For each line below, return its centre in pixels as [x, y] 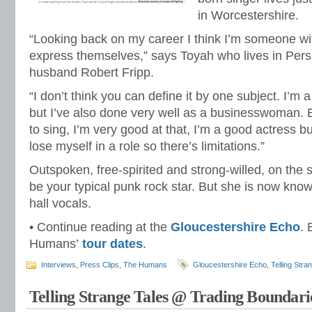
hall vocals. [60, 203]
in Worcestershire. [248, 15]
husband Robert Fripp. [92, 72]
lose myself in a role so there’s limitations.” [147, 146]
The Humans [145, 265]
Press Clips [100, 265]
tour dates [112, 244]
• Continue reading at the [100, 227]
